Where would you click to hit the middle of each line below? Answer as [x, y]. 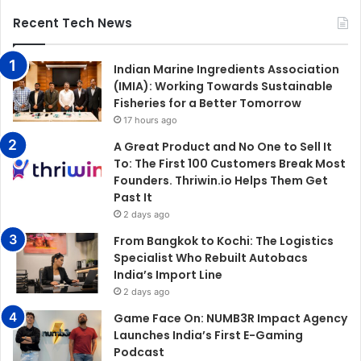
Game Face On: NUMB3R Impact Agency [230, 318]
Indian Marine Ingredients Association [226, 69]
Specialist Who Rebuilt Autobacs [211, 257]
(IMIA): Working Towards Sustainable [223, 86]
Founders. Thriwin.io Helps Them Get [221, 180]
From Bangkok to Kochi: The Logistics [224, 241]
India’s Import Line [168, 274]
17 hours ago [150, 120]
